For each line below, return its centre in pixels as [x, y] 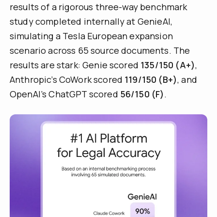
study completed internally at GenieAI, [91, 22]
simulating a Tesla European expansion [91, 36]
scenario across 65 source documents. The [100, 51]
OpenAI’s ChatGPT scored [65, 94]
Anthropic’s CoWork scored [67, 80]
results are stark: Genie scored [75, 65]
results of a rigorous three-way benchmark [99, 7]
